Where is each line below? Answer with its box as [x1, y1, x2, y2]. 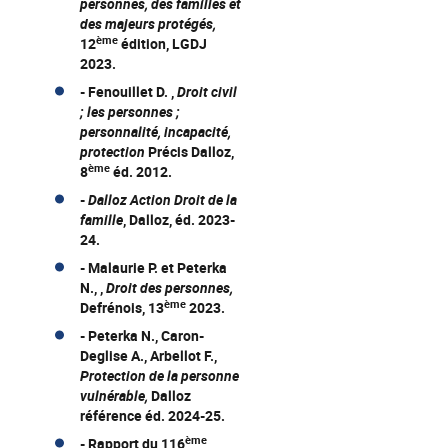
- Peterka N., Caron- [80, 326, 204, 345]
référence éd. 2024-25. [80, 406, 225, 425]
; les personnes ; [80, 102, 180, 121]
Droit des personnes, [106, 278, 233, 297]
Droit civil [177, 82, 237, 101]
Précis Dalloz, [145, 142, 234, 161]
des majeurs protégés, [80, 14, 216, 33]
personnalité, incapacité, [80, 122, 231, 141]
